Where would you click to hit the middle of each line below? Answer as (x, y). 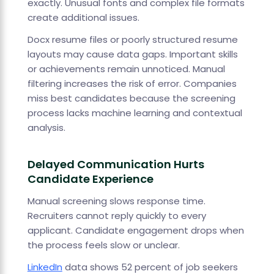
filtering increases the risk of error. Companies (132, 84)
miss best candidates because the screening (131, 98)
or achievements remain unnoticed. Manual (126, 69)
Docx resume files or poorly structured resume (132, 40)
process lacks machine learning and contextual (135, 113)
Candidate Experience (90, 179)
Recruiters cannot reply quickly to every (117, 216)
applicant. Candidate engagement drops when (135, 231)
